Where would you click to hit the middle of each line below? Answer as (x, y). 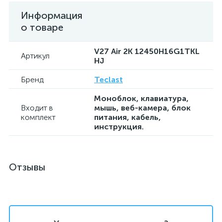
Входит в (37, 108)
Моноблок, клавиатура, (141, 99)
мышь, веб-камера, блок (142, 108)
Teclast (109, 80)
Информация (52, 16)
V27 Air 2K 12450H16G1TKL (147, 52)
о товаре (42, 28)
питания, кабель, (128, 117)
